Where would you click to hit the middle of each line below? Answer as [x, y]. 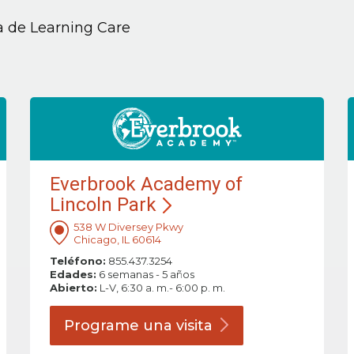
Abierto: [73, 288]
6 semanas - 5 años [145, 275]
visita [194, 326]
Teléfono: [77, 261]
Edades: [73, 275]
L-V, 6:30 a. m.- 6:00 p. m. [161, 288]
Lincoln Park [103, 205]
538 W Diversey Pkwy [128, 227]
